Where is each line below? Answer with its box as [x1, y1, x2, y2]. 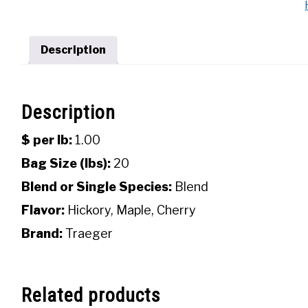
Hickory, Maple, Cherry [65, 203, 196, 218]
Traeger [63, 226, 113, 241]
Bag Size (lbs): [21, 156, 111, 171]
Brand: [21, 226, 63, 241]
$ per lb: [21, 133, 72, 148]
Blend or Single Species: [21, 179, 172, 195]
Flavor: [21, 203, 65, 218]
